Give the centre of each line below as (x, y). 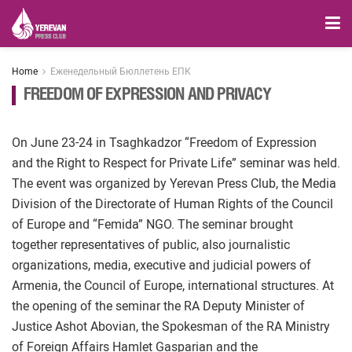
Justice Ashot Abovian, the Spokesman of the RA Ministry (171, 326)
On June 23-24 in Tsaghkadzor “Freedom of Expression (164, 143)
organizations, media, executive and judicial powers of (161, 265)
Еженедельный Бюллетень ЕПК (121, 71)
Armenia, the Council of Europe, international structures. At (173, 286)
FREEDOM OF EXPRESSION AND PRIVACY (147, 95)
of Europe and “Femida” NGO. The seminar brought (152, 224)
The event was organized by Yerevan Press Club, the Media (174, 183)
